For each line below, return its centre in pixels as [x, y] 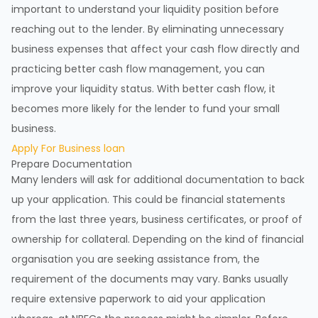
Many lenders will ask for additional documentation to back [158, 180]
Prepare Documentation [72, 164]
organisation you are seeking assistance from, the [136, 259]
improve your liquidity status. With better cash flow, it [143, 89]
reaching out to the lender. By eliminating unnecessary [148, 29]
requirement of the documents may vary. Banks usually [150, 279]
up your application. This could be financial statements [148, 200]
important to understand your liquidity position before [145, 10]
